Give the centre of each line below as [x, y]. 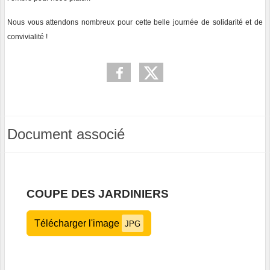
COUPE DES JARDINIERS [98, 193]
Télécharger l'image [78, 223]
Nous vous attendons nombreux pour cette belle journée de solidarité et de [135, 22]
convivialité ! [27, 36]
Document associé [66, 134]
